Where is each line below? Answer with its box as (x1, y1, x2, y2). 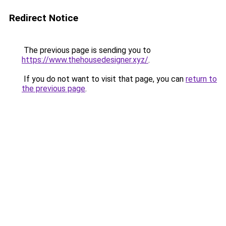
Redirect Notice (9, 12, 78, 24)
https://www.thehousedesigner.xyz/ (22, 55, 148, 65)
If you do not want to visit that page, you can (22, 74, 186, 84)
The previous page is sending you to (22, 45, 151, 55)
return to (186, 74, 217, 84)
